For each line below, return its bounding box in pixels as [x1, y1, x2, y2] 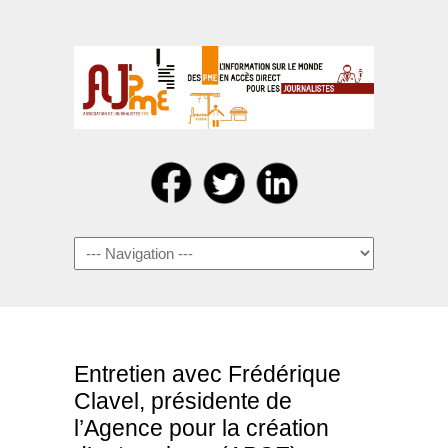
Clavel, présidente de [74, 388, 292, 414]
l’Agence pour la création [74, 415, 329, 441]
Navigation [74, 240, 141, 256]
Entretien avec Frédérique [74, 361, 341, 387]
